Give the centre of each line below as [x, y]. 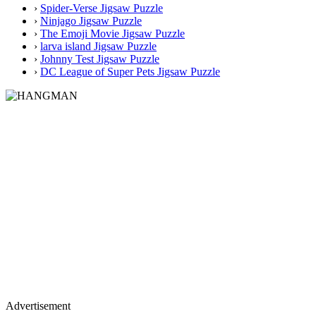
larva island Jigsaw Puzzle [98, 46]
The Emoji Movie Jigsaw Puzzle [113, 33]
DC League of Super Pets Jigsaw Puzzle [130, 71]
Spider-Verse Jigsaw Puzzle [102, 8]
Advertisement [38, 305]
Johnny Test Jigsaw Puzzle [100, 59]
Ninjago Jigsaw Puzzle [91, 20]
